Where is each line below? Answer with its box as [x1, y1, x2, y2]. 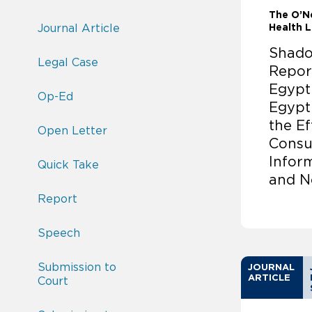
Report [38, 192, 77, 205]
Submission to [38, 260, 116, 274]
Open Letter [38, 124, 107, 137]
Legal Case [38, 56, 98, 69]
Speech [38, 226, 80, 240]
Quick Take [38, 158, 99, 171]
